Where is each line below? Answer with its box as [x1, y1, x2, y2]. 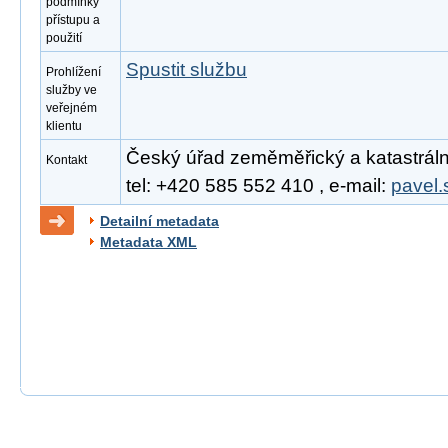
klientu [46, 119, 82, 133]
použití [46, 31, 82, 45]
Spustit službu [126, 59, 247, 80]
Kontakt [46, 153, 87, 167]
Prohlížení [46, 65, 101, 79]
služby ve [46, 83, 97, 97]
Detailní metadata [100, 213, 219, 229]
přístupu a [46, 13, 100, 27]
